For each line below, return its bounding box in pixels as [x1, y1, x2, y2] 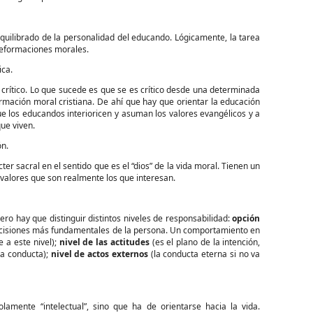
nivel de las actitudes [59, 236, 150, 248]
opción [232, 212, 261, 224]
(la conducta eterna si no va [150, 248, 261, 260]
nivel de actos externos [50, 248, 151, 260]
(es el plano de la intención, [149, 236, 261, 248]
